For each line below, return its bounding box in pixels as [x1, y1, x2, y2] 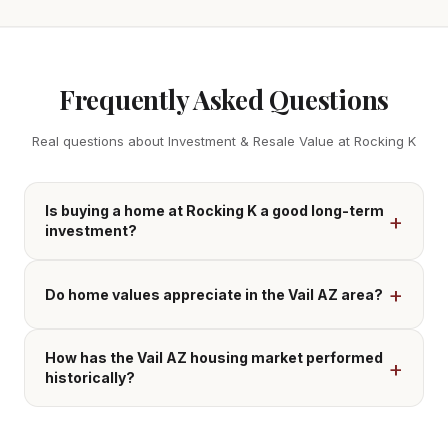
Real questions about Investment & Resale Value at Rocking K [32, 133, 416, 150]
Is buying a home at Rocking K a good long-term [45, 202, 384, 220]
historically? [45, 369, 135, 387]
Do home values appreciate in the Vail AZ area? [45, 285, 383, 303]
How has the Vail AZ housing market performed [45, 349, 383, 367]
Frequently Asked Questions [58, 82, 390, 118]
